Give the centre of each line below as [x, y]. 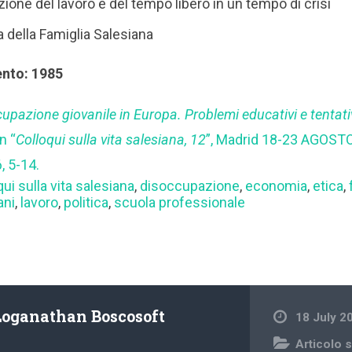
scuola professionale [180, 203]
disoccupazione [190, 186]
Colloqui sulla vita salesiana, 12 [111, 140]
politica [86, 203]
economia [277, 186]
